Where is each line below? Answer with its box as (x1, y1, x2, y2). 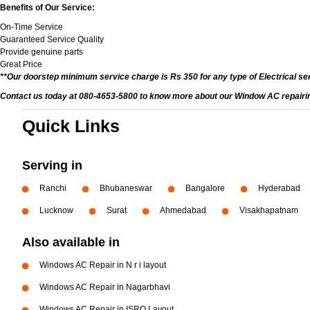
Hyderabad (258, 183, 300, 193)
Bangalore (185, 183, 225, 193)
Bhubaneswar (100, 183, 152, 193)
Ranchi (39, 183, 66, 193)
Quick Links (22, 116, 120, 136)
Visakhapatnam (239, 206, 298, 215)
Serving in (22, 158, 82, 172)
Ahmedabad (160, 206, 206, 215)
